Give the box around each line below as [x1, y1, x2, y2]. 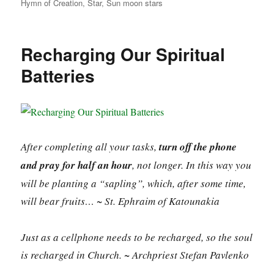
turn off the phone [159, 139, 237, 154]
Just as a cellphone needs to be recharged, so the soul [21, 229, 253, 244]
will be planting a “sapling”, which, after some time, [21, 176, 246, 190]
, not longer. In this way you [132, 157, 252, 172]
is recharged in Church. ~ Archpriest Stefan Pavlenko [21, 247, 250, 262]
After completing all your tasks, [21, 139, 160, 154]
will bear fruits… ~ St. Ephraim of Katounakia [21, 193, 220, 208]
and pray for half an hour [21, 157, 133, 172]
